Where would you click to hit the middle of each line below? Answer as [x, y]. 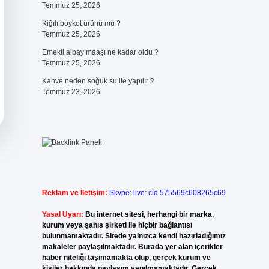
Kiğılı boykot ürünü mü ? [81, 23]
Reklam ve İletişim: [74, 193]
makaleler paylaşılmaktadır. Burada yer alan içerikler [132, 247]
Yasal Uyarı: [62, 214]
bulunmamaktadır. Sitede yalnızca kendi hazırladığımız [134, 236]
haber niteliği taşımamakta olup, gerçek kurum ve [126, 258]
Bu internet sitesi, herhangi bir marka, [149, 214]
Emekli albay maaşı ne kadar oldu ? [100, 52]
